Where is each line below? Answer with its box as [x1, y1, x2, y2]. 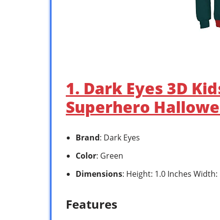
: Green [96, 150, 123, 162]
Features [66, 196, 117, 213]
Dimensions [76, 168, 122, 180]
